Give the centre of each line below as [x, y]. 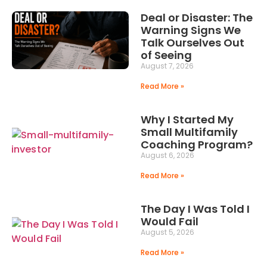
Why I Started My [187, 119]
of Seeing [166, 55]
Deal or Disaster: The [196, 17]
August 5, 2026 [167, 232]
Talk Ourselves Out [192, 42]
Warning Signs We [190, 30]
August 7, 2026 [167, 66]
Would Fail [169, 221]
